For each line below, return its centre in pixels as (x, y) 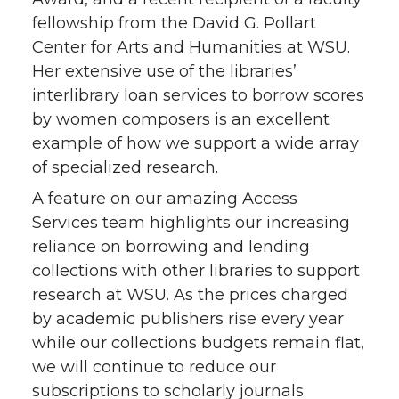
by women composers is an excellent (181, 119)
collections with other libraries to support (196, 270)
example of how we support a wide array (195, 143)
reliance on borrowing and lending (171, 246)
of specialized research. (125, 167)
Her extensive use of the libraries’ (164, 71)
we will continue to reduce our (154, 366)
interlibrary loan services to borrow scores (198, 95)
